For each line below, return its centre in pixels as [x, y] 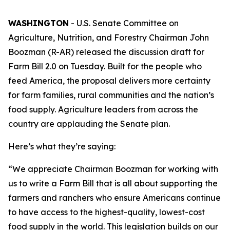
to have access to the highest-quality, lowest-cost [107, 212]
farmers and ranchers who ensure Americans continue [114, 198]
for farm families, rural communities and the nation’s [111, 95]
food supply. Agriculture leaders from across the [103, 109]
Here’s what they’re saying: [62, 146]
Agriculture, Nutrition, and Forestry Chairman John [109, 37]
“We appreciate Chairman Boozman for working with [113, 169]
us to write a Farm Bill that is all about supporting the [113, 183]
